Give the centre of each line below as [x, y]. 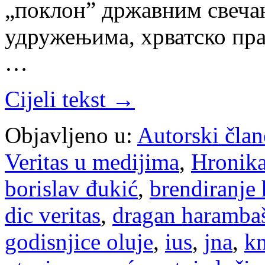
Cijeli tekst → [70, 99]
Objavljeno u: [69, 135]
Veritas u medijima [92, 162]
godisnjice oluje [79, 242]
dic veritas [53, 215]
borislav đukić [71, 189]
